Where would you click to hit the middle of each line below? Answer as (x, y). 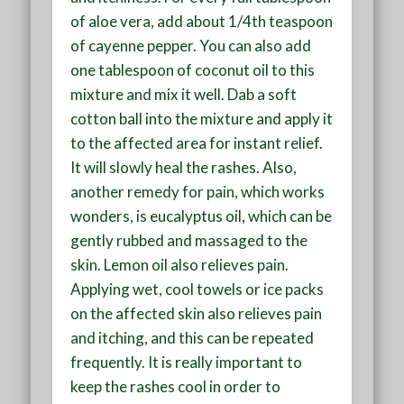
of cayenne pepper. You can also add (191, 45)
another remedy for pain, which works (198, 191)
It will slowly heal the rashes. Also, (184, 167)
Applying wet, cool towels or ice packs (197, 289)
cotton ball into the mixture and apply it (202, 118)
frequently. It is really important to (187, 362)
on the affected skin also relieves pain (197, 313)
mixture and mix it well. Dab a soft (184, 94)
